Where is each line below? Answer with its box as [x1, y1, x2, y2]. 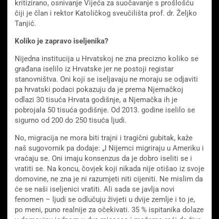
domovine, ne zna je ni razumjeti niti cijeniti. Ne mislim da [15, 175, 203, 184]
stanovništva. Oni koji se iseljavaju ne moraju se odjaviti [15, 75, 198, 84]
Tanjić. [15, 19, 36, 28]
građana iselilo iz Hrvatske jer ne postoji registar [15, 65, 174, 74]
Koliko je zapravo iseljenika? [15, 37, 108, 46]
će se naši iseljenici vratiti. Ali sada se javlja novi [15, 185, 175, 194]
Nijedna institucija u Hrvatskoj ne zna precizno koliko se [15, 54, 198, 64]
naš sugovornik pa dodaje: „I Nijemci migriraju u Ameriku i [15, 144, 204, 153]
